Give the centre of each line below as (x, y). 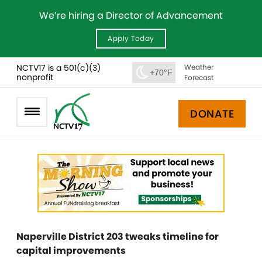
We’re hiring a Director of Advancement (131, 15)
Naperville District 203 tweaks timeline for (118, 237)
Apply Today (131, 38)
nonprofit (35, 77)
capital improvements (73, 251)
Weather (199, 67)
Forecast (199, 77)
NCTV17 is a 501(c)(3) (58, 68)
